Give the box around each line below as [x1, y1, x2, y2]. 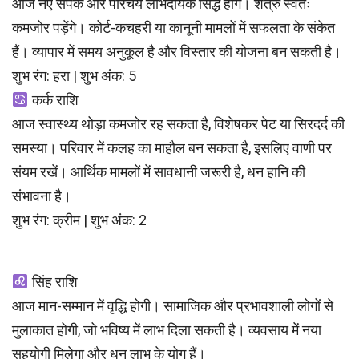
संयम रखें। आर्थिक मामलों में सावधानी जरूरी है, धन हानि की [12, 163, 305, 181]
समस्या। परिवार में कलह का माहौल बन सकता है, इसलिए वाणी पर [12, 139, 332, 157]
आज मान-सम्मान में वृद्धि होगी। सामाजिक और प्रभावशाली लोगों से [12, 297, 333, 315]
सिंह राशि [28, 273, 78, 291]
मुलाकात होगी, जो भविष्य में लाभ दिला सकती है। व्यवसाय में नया [12, 321, 321, 339]
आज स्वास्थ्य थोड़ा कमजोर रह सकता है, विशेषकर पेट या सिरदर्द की [12, 115, 345, 133]
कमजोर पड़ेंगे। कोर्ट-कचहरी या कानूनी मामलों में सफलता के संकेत [12, 19, 335, 37]
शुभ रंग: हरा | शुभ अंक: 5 [12, 67, 136, 85]
